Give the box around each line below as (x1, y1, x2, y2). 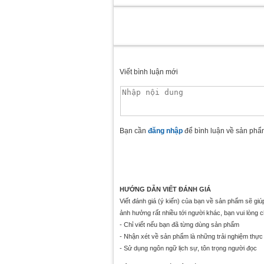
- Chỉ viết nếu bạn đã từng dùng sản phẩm (120, 221, 239, 229)
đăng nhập (148, 127, 183, 136)
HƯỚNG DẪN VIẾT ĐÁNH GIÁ (120, 186, 211, 193)
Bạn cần (120, 127, 148, 136)
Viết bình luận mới (120, 68, 178, 77)
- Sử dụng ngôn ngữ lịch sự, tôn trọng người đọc (120, 245, 257, 252)
